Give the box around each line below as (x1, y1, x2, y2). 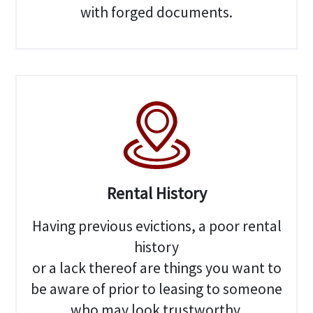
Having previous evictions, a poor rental (31, 216, 282, 235)
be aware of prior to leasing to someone (31, 279, 282, 298)
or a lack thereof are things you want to (31, 258, 282, 277)
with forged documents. (80, 2, 233, 22)
